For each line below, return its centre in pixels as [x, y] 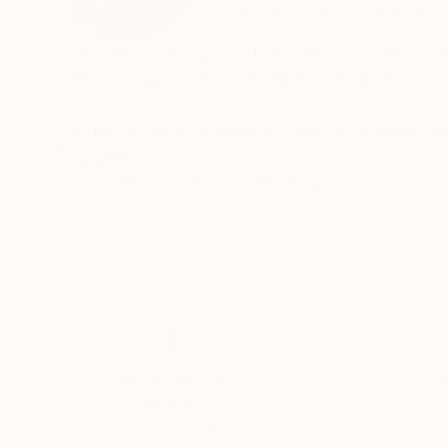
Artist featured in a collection [200, 183]
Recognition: [109, 157]
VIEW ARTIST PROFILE [279, 14]
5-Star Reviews [173, 403]
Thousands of [170, 379]
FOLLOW [409, 14]
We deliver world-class [173, 427]
